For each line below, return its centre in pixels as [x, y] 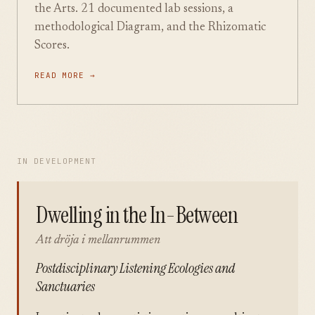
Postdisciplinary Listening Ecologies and [135, 268]
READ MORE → [65, 75]
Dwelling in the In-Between [137, 215]
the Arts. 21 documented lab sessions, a [134, 9]
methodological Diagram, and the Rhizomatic [150, 28]
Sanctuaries [65, 286]
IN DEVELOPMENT [57, 161]
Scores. [52, 46]
